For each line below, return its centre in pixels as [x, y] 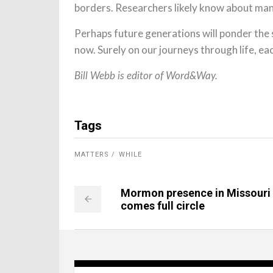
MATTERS [92, 154]
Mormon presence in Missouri [196, 193]
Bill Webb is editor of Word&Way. [146, 76]
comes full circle [163, 206]
